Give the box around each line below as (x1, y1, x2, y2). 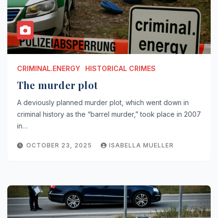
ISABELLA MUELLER (109, 141, 174, 149)
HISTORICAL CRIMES (85, 64, 156, 73)
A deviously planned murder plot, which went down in (17, 98, 189, 107)
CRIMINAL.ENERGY (17, 64, 80, 73)
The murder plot (17, 78, 98, 91)
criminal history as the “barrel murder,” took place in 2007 (17, 109, 201, 118)
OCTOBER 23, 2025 (26, 141, 94, 149)
